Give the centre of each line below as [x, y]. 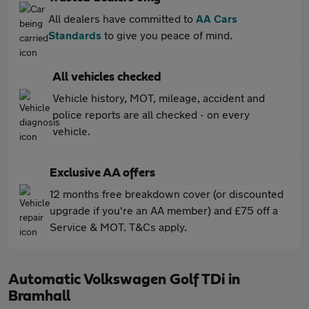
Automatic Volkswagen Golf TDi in [124, 279]
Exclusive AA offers [102, 173]
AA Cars [217, 18]
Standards [75, 35]
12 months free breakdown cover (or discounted [167, 193]
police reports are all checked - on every [151, 114]
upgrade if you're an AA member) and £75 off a [164, 210]
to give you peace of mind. [167, 35]
